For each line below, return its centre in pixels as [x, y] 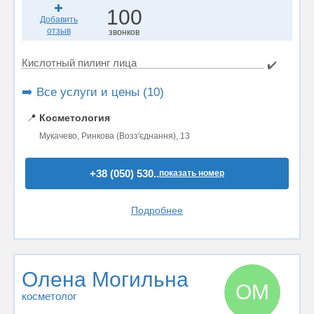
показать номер [192, 173]
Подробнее [157, 210]
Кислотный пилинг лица [79, 63]
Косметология [75, 118]
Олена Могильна [105, 279]
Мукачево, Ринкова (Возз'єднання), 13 [115, 136]
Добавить [59, 20]
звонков [124, 32]
